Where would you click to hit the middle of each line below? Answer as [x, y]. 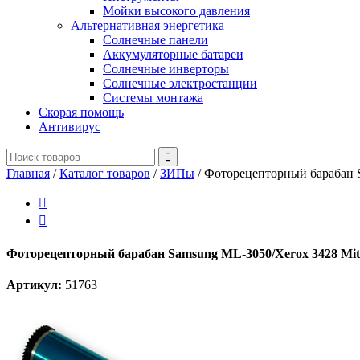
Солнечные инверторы [166, 69]
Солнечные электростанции [180, 84]
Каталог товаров [105, 174]
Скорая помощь [81, 112]
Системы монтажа [153, 98]
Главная [28, 174]
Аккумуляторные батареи [173, 55]
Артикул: [34, 284]
